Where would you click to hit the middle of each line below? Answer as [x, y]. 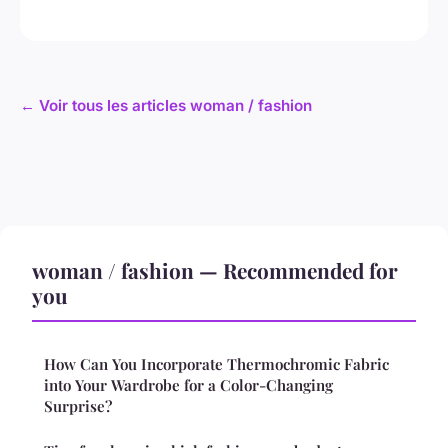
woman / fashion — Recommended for [215, 270]
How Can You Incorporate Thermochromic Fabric [216, 364]
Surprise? [78, 406]
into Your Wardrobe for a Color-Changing [188, 385]
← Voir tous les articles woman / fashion [166, 106]
